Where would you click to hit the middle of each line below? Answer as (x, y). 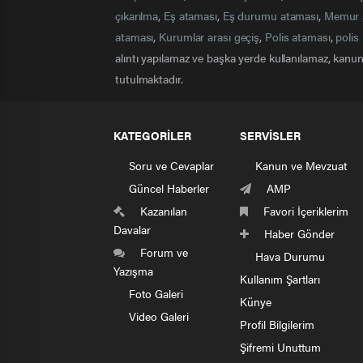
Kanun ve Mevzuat (299, 165)
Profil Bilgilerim (277, 324)
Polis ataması (297, 36)
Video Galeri (157, 316)
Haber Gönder (298, 233)
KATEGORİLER (152, 135)
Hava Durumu (288, 256)
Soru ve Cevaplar (170, 165)
